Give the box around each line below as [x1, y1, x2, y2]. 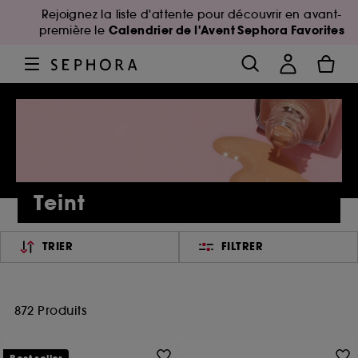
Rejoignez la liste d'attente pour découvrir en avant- [42, 7, 342, 22]
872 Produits [14, 303, 86, 318]
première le [38, 23, 109, 38]
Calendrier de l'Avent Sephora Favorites [108, 22, 345, 38]
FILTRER [221, 239, 264, 254]
